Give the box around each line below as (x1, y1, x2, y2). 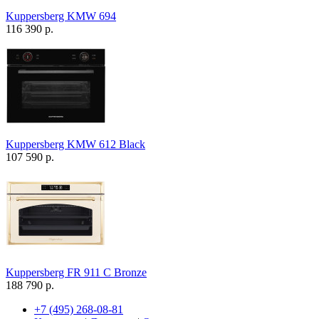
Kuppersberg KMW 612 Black (6, 138, 145, 151)
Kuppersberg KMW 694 (6, 10, 116, 23)
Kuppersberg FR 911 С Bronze (6, 266, 147, 279)
